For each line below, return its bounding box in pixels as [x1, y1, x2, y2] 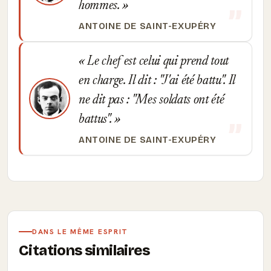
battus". [79, 113, 115, 126]
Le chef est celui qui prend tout [84, 55, 229, 68]
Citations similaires [19, 242, 149, 259]
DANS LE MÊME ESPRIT [32, 227, 128, 237]
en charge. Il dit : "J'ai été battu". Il [79, 74, 236, 88]
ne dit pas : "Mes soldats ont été [79, 94, 224, 107]
